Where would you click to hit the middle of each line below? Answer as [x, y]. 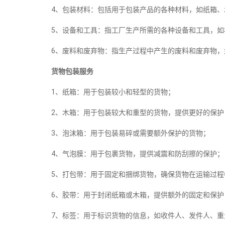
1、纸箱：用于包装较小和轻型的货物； [113, 92]
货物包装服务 [72, 71]
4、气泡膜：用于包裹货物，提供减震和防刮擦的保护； [138, 154]
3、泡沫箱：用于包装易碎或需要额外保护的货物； [131, 133]
